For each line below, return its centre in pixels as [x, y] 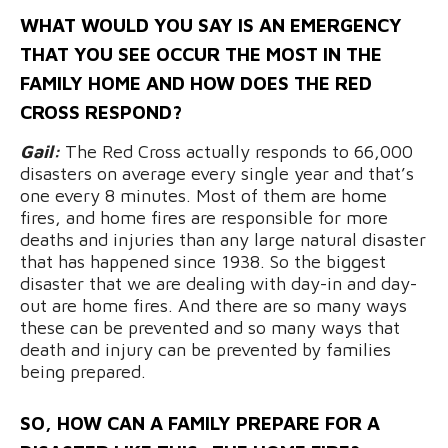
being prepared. [83, 371]
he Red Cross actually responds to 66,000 [245, 151]
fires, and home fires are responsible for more [204, 217]
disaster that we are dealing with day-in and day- [218, 283]
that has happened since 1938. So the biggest [203, 261]
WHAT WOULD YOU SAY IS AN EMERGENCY [211, 24]
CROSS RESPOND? [101, 111]
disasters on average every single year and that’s [217, 173]
